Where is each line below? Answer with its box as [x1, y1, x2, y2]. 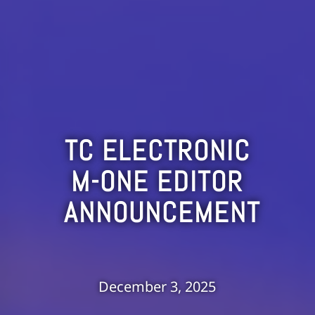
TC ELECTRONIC [64, 133, 250, 169]
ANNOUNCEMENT [63, 195, 260, 231]
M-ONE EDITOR [71, 164, 244, 200]
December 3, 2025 [98, 277, 217, 297]
